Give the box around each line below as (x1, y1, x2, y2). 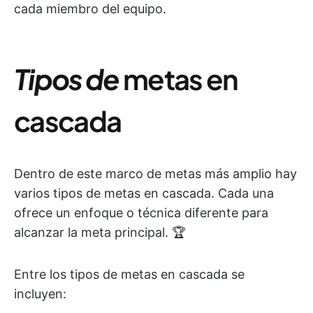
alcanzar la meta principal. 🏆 (14, 225, 186, 240)
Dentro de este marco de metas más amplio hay (14, 166, 297, 181)
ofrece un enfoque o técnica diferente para (14, 205, 268, 220)
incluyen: (14, 286, 66, 301)
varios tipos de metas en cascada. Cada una (14, 186, 274, 201)
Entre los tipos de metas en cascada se (14, 267, 245, 282)
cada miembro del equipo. (14, 1, 166, 16)
